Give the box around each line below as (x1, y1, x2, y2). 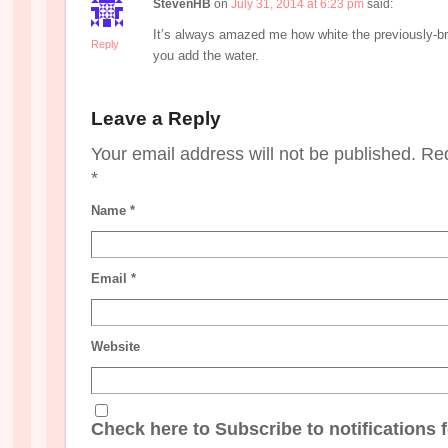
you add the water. (153, 47, 259, 63)
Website (91, 338, 140, 354)
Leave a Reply (91, 107, 221, 129)
